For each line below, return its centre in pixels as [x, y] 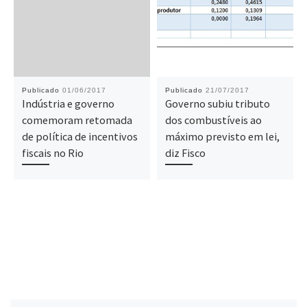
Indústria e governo [68, 103]
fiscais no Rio [52, 152]
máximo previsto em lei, [222, 136]
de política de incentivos [79, 136]
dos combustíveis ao [213, 120]
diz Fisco [185, 152]
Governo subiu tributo [217, 103]
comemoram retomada [77, 120]
